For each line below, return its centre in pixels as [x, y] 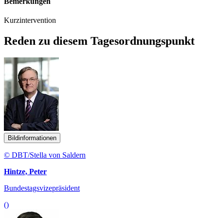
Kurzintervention [30, 20]
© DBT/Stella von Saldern [45, 155]
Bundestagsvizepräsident [42, 188]
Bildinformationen [32, 138]
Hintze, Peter [25, 172]
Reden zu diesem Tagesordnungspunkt [99, 41]
